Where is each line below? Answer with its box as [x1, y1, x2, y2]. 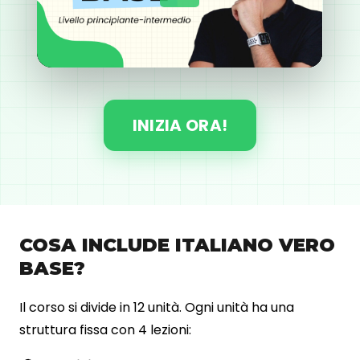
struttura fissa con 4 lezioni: [19, 320, 191, 339]
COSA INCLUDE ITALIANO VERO [19, 233, 335, 256]
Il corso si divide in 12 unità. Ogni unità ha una [19, 297, 294, 317]
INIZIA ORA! [132, 113, 228, 137]
